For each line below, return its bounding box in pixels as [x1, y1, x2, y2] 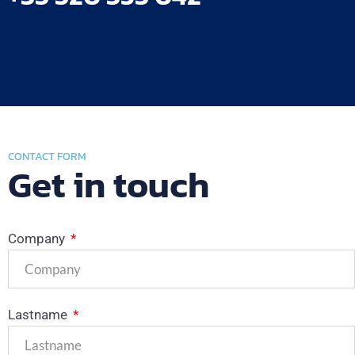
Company [8, 231, 68, 247]
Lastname [8, 307, 71, 323]
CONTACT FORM [8, 148, 86, 166]
